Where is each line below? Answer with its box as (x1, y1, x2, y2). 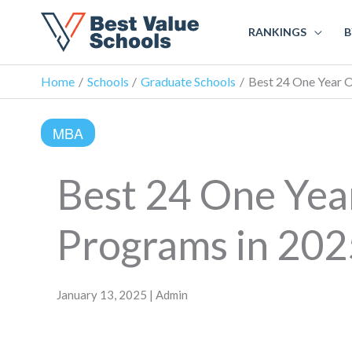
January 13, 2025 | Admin (57, 287, 188, 302)
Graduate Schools (141, 73, 236, 89)
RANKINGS (248, 24, 306, 38)
